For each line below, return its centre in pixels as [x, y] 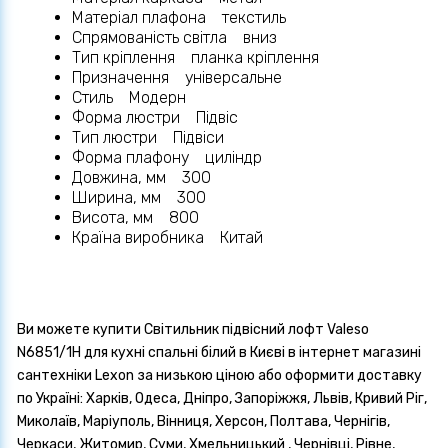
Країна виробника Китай [167, 238]
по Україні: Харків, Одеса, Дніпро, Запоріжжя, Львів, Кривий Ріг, [222, 399]
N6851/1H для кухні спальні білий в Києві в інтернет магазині [219, 353]
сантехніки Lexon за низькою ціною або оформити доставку [219, 376]
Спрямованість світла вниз [174, 38]
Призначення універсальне [177, 78]
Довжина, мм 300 [141, 178]
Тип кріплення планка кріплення [195, 58]
